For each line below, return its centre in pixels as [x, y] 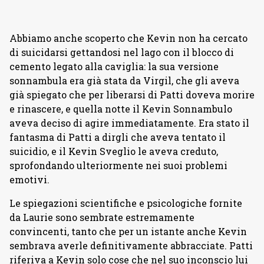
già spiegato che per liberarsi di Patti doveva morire [132, 95]
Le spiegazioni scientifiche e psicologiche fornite [126, 203]
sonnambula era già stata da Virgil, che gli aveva [124, 81]
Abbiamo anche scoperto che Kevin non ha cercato [128, 38]
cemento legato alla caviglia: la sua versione [114, 67]
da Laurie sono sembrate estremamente [102, 217]
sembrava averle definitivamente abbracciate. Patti [131, 246]
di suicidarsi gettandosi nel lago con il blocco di [122, 52]
